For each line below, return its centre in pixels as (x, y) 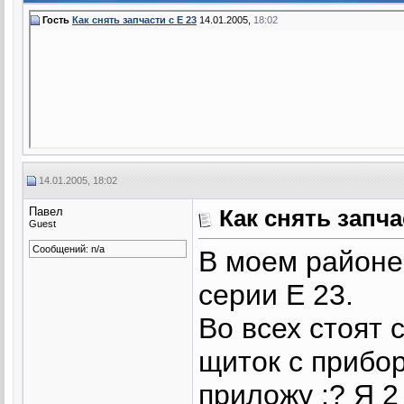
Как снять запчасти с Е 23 (134, 19)
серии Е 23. (276, 294)
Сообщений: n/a (69, 248)
